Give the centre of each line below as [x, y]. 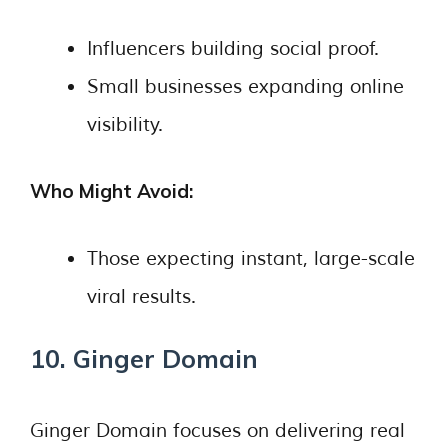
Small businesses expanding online [245, 86]
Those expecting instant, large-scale [251, 258]
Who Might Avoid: [111, 191]
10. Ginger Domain [144, 358]
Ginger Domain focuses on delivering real [217, 430]
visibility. [125, 124]
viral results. [141, 296]
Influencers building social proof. [233, 48]
